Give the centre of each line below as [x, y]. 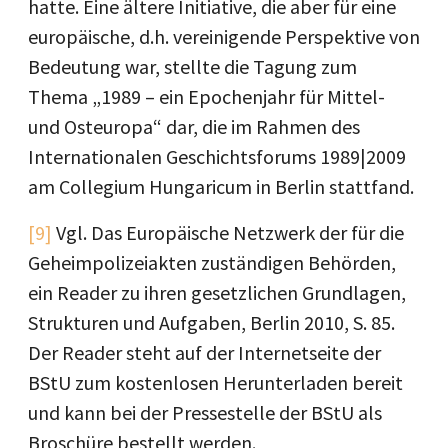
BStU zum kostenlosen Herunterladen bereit [215, 382]
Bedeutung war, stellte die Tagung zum [192, 66]
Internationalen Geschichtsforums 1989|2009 [217, 156]
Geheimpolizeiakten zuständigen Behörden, [212, 262]
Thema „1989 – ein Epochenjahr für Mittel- [206, 96]
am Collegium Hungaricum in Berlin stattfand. [221, 186]
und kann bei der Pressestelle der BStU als [205, 412]
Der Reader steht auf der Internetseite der [204, 352]
